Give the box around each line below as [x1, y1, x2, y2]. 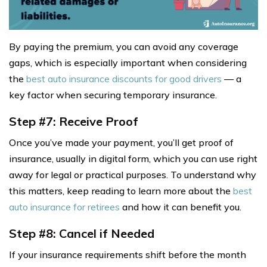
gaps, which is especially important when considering [9, 56, 247, 69]
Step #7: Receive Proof [9, 113, 138, 129]
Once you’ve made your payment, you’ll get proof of [9, 136, 234, 148]
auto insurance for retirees [9, 200, 120, 213]
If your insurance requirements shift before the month [9, 248, 246, 260]
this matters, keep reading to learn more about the [9, 184, 233, 197]
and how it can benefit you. [120, 200, 241, 213]
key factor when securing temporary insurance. [9, 88, 217, 101]
